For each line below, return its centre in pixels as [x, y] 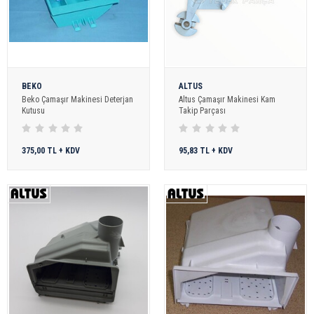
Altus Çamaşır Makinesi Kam [227, 99]
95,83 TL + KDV [206, 150]
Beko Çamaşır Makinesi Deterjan [77, 99]
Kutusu [33, 110]
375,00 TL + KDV [51, 150]
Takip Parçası [202, 110]
